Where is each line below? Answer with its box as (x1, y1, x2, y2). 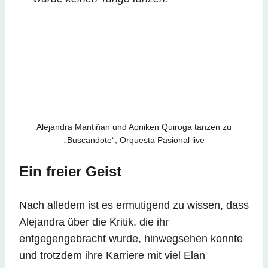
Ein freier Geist (19, 163, 121, 179)
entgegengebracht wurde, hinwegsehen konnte (19, 232, 243, 245)
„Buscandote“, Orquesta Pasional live (63, 135, 205, 145)
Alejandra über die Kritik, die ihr (19, 215, 169, 228)
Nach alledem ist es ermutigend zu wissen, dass (19, 199, 249, 211)
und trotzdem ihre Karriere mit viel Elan (19, 249, 205, 261)
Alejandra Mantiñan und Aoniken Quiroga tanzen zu (36, 121, 232, 132)
